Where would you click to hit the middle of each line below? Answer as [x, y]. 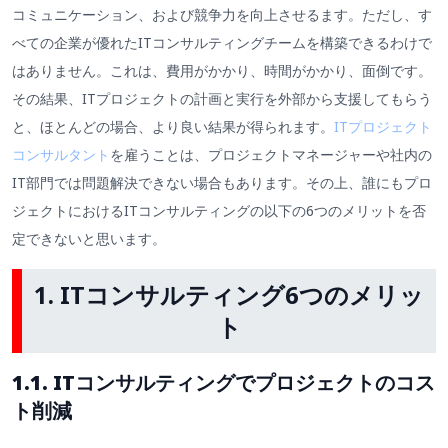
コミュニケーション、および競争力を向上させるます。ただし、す [222, 14]
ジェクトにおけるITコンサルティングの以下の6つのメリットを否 [219, 210]
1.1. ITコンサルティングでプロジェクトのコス [223, 382]
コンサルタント [61, 154]
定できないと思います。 [89, 238]
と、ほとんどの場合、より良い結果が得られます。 [173, 126]
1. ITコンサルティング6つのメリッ [229, 294]
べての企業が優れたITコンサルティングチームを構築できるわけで [222, 42]
